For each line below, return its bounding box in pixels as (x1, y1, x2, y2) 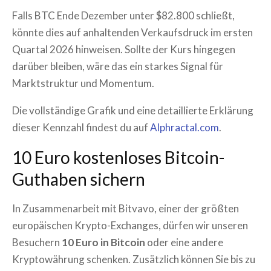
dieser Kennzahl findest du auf (12, 121, 150, 134)
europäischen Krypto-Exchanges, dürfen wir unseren (12, 219, 248, 232)
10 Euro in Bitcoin (62, 236, 145, 249)
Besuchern (12, 236, 62, 249)
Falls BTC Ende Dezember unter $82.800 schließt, (12, 9, 235, 22)
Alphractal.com (150, 121, 219, 134)
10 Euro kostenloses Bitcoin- (12, 147, 224, 168)
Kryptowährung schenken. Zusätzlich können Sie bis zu (12, 253, 255, 266)
